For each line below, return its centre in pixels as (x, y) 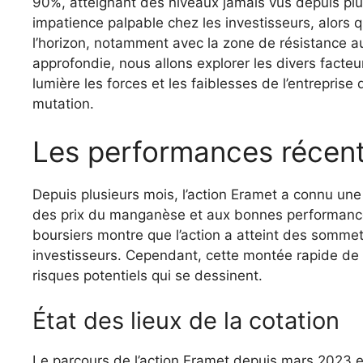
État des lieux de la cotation (186, 320)
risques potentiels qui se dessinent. (147, 276)
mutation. (63, 103)
